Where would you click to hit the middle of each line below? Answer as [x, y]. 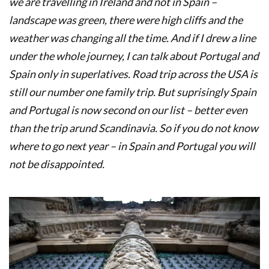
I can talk [147, 56]
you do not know [220, 128]
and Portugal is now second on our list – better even [128, 110]
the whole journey [80, 56]
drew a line [231, 38]
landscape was [43, 20]
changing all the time [117, 38]
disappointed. [72, 164]
